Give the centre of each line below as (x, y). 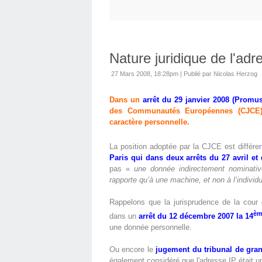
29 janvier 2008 (202, 100)
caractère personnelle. (149, 122)
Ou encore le (133, 249)
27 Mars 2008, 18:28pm (145, 74)
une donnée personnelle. (151, 227)
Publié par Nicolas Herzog (220, 74)
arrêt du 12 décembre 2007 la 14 (196, 216)
